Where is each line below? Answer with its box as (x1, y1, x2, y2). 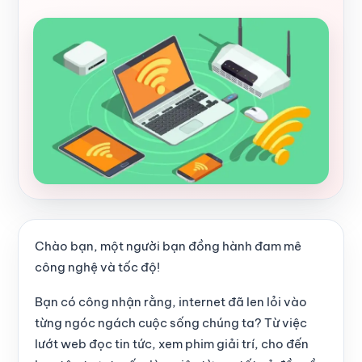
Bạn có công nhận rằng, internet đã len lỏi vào (35, 293, 307, 309)
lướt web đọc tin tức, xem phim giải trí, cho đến (35, 335, 309, 351)
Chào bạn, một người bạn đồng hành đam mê (35, 238, 301, 254)
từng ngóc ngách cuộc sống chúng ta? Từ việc (35, 314, 307, 330)
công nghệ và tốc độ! (35, 259, 160, 275)
